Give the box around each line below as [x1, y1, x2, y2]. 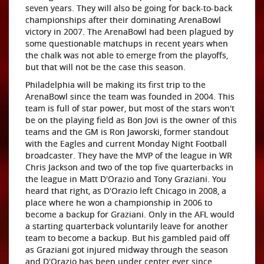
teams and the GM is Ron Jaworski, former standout [25, 126, 229, 137]
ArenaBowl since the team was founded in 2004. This [25, 91, 235, 102]
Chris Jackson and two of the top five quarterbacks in [25, 161, 233, 173]
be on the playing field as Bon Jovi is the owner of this [25, 114, 237, 126]
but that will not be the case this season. [25, 61, 186, 72]
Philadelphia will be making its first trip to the [25, 79, 206, 90]
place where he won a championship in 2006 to [25, 197, 212, 208]
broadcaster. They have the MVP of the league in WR [25, 150, 232, 161]
